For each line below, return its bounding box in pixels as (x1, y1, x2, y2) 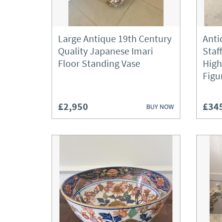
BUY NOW (146, 102, 174, 111)
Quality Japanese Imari (58, 45, 153, 57)
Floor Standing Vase (58, 57, 140, 69)
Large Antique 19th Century (58, 32, 171, 45)
